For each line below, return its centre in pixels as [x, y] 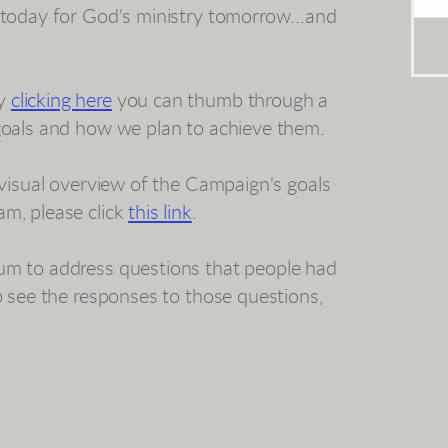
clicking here [61, 101]
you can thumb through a [220, 101]
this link [160, 213]
